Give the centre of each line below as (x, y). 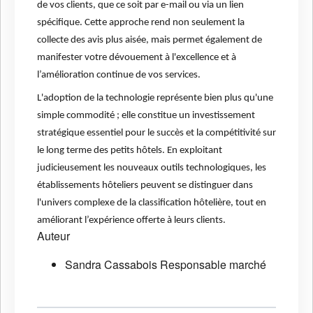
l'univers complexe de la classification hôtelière (134, 203)
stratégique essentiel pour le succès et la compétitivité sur (156, 133)
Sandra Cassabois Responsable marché (166, 265)
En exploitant (195, 151)
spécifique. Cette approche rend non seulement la (141, 23)
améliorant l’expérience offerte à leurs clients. (131, 221)
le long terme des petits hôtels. (102, 151)
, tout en (248, 203)
